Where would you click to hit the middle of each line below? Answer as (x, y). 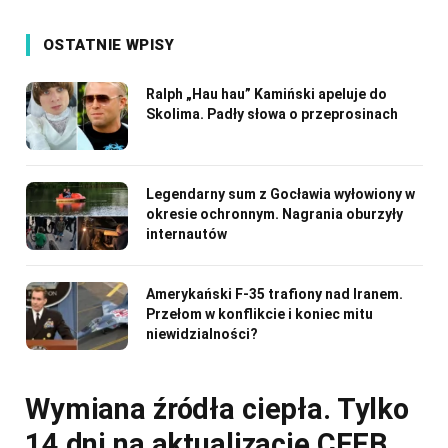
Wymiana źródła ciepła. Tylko (217, 408)
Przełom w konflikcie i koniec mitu (259, 313)
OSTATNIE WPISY (109, 44)
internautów (186, 233)
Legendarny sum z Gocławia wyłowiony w (280, 193)
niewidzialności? (202, 333)
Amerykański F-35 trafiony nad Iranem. (274, 293)
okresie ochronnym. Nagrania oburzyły (274, 213)
